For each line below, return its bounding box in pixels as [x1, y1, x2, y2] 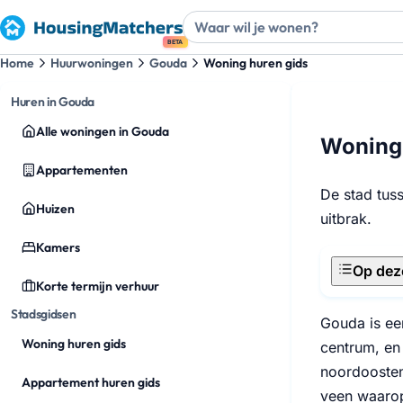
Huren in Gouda [11, 94, 95, 110]
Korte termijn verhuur [36, 278, 159, 294]
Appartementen [36, 162, 128, 178]
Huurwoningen [50, 55, 133, 71]
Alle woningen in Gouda [36, 123, 169, 139]
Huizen [36, 201, 75, 217]
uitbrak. [320, 209, 372, 228]
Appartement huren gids [22, 374, 160, 390]
